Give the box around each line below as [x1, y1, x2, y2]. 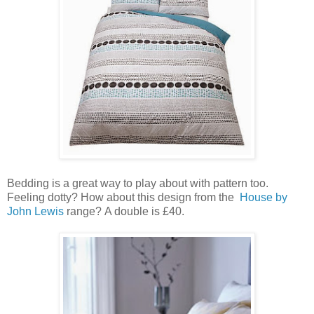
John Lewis [7, 205, 64, 217]
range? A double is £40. [64, 205, 184, 217]
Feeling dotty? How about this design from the [7, 191, 240, 203]
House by [240, 191, 287, 203]
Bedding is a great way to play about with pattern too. [7, 177, 268, 189]
